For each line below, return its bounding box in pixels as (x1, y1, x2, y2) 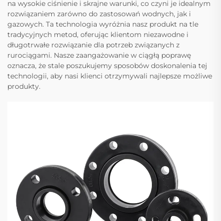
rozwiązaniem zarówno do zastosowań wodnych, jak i (7, 9, 191, 19)
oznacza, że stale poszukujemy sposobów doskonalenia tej (7, 61, 207, 71)
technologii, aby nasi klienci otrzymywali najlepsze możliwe (7, 72, 212, 81)
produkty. (7, 82, 40, 91)
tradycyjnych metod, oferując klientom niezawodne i (7, 30, 188, 39)
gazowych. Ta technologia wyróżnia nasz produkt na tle (7, 20, 198, 29)
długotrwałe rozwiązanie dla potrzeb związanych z (7, 40, 180, 50)
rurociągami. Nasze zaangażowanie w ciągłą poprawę (7, 51, 191, 60)
